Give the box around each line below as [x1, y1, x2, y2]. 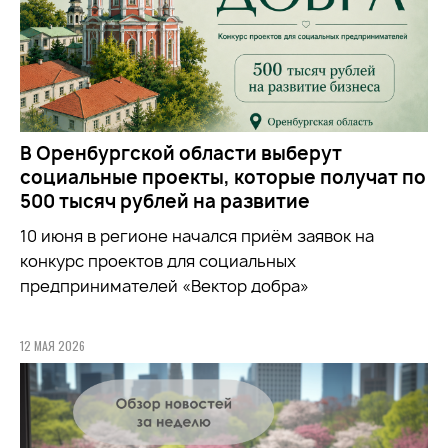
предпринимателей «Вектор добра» [20, 274, 309, 297]
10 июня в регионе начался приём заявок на [20, 224, 374, 247]
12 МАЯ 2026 [20, 336, 85, 354]
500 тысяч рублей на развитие [20, 188, 310, 214]
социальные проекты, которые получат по [20, 164, 426, 190]
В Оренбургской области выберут [20, 140, 342, 166]
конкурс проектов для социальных [20, 249, 296, 272]
